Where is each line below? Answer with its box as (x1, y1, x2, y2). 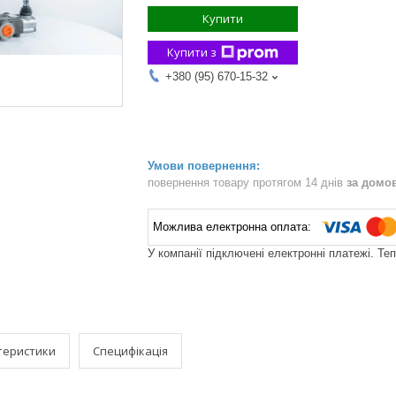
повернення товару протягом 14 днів (148, 175, 346, 189)
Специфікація (93, 342, 168, 359)
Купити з (167, 44, 217, 60)
